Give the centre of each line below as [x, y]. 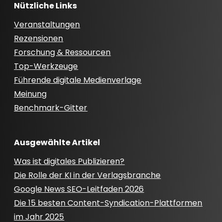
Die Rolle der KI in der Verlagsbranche [87, 175]
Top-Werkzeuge [46, 66]
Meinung [30, 94]
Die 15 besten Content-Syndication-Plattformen [108, 203]
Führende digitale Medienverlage [78, 80]
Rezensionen [39, 39]
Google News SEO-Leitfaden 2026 [79, 189]
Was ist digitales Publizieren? [69, 162]
